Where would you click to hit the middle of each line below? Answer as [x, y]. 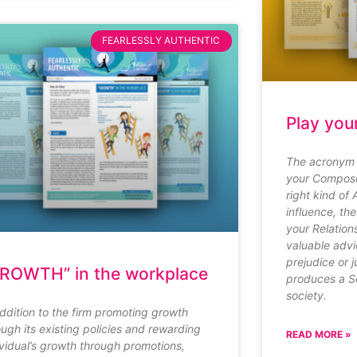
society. [306, 296]
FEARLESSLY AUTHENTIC [161, 41]
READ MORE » [318, 335]
